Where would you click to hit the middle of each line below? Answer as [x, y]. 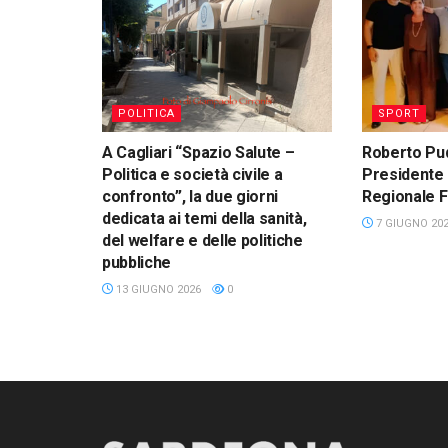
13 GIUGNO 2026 [157, 289]
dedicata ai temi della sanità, [204, 218]
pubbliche [137, 262]
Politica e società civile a [192, 174]
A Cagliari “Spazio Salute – [198, 152]
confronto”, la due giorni [190, 196]
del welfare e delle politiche [202, 240]
